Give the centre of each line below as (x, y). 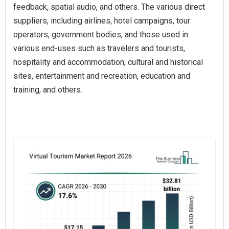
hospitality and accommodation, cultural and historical (108, 62)
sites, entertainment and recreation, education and (102, 76)
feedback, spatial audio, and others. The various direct (109, 7)
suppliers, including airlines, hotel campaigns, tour (102, 21)
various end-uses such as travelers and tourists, (99, 48)
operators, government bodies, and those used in (101, 35)
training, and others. (48, 90)
